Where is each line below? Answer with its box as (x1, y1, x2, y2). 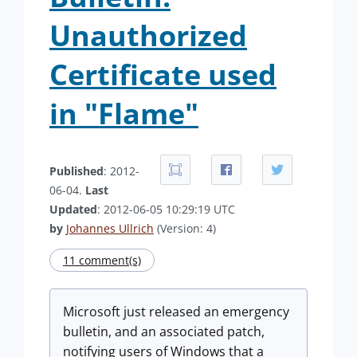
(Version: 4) (154, 221, 216, 236)
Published (49, 163, 104, 178)
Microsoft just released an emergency (63, 303, 289, 320)
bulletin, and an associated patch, (63, 323, 265, 340)
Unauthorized (49, 16, 247, 55)
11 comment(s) (63, 253, 141, 268)
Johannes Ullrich (66, 221, 154, 236)
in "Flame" (49, 94, 198, 133)
